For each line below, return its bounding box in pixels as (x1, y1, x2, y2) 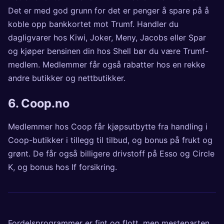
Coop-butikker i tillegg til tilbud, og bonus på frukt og (8, 134, 212, 145)
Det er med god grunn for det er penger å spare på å (8, 5, 209, 16)
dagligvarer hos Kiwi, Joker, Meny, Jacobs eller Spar (8, 32, 206, 43)
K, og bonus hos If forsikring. (8, 161, 117, 172)
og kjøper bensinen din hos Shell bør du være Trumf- (8, 46, 208, 56)
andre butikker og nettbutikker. (8, 73, 125, 83)
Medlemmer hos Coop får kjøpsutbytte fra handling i (8, 121, 207, 131)
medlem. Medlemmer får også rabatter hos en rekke (8, 59, 205, 70)
